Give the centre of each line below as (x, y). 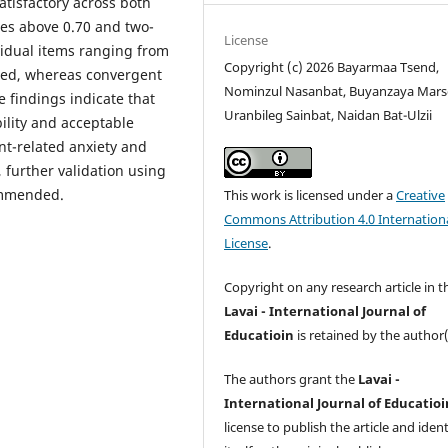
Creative (421, 195)
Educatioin (259, 335)
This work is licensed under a (310, 195)
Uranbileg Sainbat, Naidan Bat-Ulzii (328, 115)
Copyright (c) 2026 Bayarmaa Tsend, (332, 67)
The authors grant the (291, 379)
